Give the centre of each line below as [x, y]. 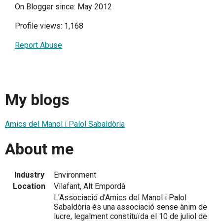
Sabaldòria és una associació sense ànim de [130, 207]
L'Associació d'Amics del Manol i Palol [120, 198]
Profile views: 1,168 [49, 26]
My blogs [37, 99]
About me [39, 149]
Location [29, 186]
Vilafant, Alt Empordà [90, 186]
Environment [75, 175]
